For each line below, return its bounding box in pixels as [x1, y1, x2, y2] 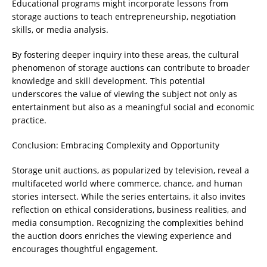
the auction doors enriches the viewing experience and [12, 230, 232, 242]
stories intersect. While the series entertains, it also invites [12, 191, 246, 203]
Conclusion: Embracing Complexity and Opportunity [12, 139, 219, 151]
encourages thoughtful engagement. [12, 243, 158, 255]
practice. [12, 114, 46, 126]
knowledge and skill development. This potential [12, 75, 205, 87]
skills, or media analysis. [12, 24, 108, 36]
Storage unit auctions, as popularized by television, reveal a [12, 164, 249, 176]
